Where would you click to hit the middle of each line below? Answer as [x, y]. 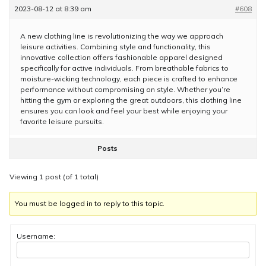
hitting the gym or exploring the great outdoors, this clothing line [131, 100]
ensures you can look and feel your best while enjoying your [124, 110]
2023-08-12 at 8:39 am [53, 8]
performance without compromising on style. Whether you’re [125, 89]
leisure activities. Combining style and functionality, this [115, 46]
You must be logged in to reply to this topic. [90, 203]
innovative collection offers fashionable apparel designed [121, 57]
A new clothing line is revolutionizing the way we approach [122, 36]
